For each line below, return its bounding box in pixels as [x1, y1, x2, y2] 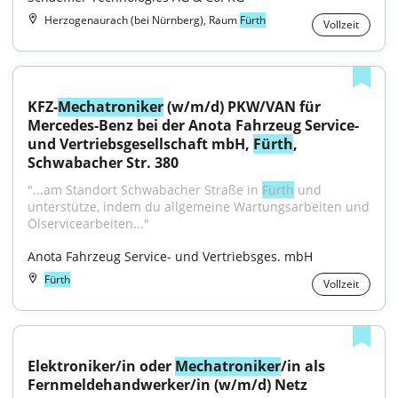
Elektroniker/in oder [28, 356, 175, 376]
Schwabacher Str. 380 [28, 153, 179, 172]
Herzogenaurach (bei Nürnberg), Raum [44, 12, 240, 28]
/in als [281, 356, 325, 376]
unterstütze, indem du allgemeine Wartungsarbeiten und [28, 198, 370, 215]
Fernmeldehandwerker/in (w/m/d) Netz [28, 375, 307, 394]
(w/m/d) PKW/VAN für [163, 97, 321, 116]
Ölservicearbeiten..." [28, 215, 149, 232]
